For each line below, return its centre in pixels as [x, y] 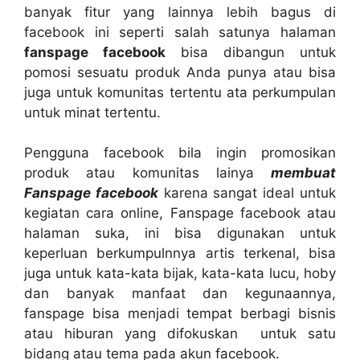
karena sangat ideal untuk [247, 193]
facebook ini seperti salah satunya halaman [180, 32]
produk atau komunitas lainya [147, 173]
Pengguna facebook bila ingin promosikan [180, 153]
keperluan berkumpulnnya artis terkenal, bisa [180, 253]
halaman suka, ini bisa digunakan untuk [180, 233]
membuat [303, 173]
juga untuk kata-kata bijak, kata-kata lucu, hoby [180, 273]
